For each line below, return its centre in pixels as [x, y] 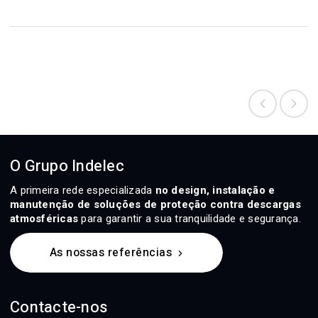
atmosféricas [44, 218]
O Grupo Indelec [67, 166]
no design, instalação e [215, 190]
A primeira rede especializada [83, 190]
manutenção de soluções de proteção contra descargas [155, 204]
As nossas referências [111, 252]
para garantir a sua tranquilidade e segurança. [190, 218]
